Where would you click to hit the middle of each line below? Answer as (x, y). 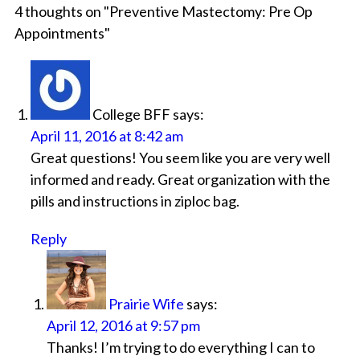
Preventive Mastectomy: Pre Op (211, 12)
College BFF (131, 115)
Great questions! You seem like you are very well (180, 158)
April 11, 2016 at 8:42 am (106, 136)
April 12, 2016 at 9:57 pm (123, 326)
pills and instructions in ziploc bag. (135, 201)
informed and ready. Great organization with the (180, 180)
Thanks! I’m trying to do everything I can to (180, 348)
